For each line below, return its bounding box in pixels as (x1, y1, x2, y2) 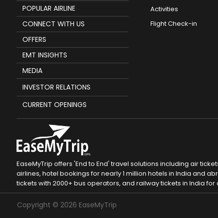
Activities (150, 4, 178, 14)
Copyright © (17, 200, 60, 210)
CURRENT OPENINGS (22, 99, 87, 109)
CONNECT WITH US (22, 18, 85, 29)
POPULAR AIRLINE (22, 3, 75, 13)
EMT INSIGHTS (22, 50, 67, 60)
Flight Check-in (150, 18, 197, 28)
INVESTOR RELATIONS (22, 82, 91, 92)
